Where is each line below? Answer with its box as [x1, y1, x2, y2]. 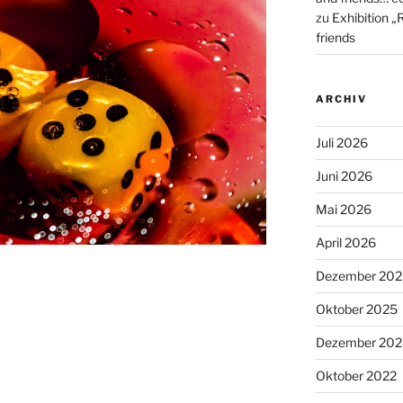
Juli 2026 [315, 134, 368, 150]
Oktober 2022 [315, 367, 397, 383]
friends [315, 29, 355, 45]
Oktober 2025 [315, 300, 398, 317]
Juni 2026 [315, 167, 372, 184]
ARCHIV [315, 92, 367, 105]
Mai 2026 [315, 201, 372, 217]
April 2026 [315, 234, 376, 250]
